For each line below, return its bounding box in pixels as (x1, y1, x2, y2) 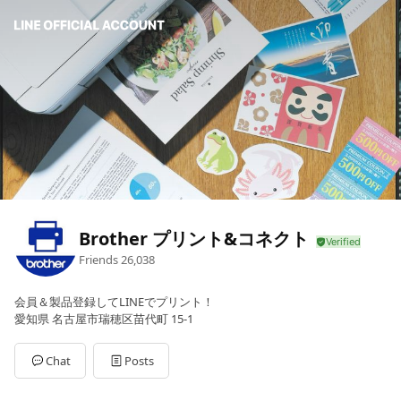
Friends (79, 251, 118, 268)
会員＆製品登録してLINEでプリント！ (14, 294, 214, 311)
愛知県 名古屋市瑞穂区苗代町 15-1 (14, 311, 193, 328)
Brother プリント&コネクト (79, 226, 309, 251)
